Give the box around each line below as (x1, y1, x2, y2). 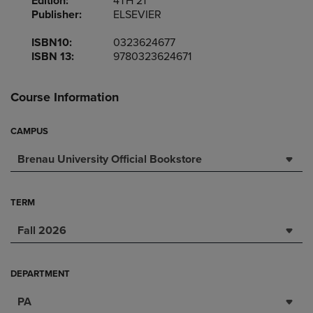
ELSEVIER (113, 8, 162, 22)
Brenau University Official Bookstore (17, 152, 202, 166)
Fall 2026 (17, 224, 66, 238)
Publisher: (31, 8, 82, 22)
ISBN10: (31, 36, 72, 50)
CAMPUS (10, 126, 48, 137)
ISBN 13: (31, 50, 74, 64)
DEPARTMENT (10, 268, 70, 279)
